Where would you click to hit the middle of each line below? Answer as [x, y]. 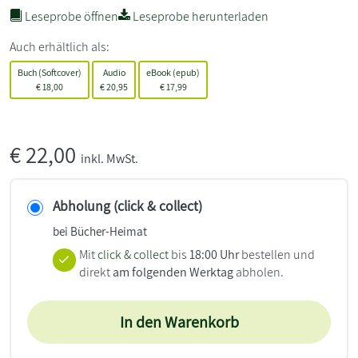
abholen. [258, 272]
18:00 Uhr [214, 254]
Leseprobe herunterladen [199, 16]
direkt [95, 272]
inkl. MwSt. [109, 158]
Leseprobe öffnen [70, 16]
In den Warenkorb [179, 322]
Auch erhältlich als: [60, 46]
